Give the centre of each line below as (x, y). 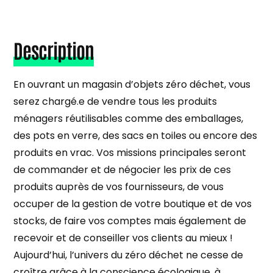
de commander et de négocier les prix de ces (122, 169)
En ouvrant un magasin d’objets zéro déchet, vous (132, 84)
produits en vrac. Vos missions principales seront (130, 152)
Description (54, 49)
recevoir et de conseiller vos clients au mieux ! (123, 238)
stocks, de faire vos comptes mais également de (130, 221)
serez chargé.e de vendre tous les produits (115, 101)
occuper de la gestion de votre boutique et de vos (133, 204)
